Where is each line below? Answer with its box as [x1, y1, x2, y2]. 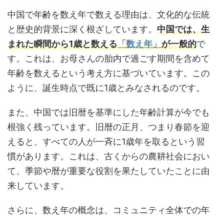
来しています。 [7, 180, 69, 191]
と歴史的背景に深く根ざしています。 [7, 23, 157, 34]
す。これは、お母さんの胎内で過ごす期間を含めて [7, 53, 210, 64]
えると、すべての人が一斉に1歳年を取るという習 [7, 136, 205, 147]
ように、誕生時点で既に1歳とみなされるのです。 [7, 82, 205, 93]
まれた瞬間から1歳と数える [7, 38, 117, 49]
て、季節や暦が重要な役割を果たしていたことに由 [7, 165, 210, 176]
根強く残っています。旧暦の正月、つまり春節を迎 [7, 121, 210, 132]
